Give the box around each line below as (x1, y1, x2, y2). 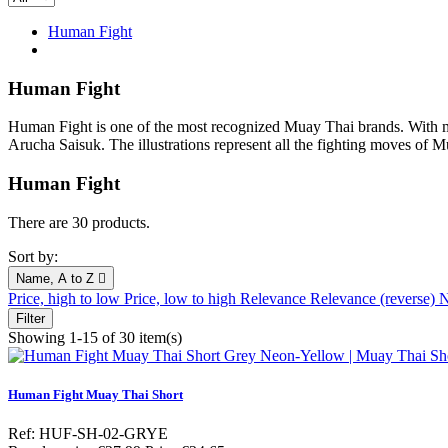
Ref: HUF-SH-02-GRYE (8, 425, 168, 443)
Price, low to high (124, 289, 240, 307)
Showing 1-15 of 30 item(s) (8, 328, 182, 346)
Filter (16, 310, 45, 326)
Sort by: (8, 247, 58, 265)
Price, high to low (8, 289, 124, 307)
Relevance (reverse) (310, 289, 439, 307)
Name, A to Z (16, 270, 98, 286)
